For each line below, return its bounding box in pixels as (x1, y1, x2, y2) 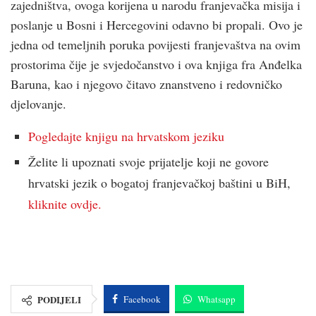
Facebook (123, 293, 161, 306)
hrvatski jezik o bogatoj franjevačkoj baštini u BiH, (28, 174, 291, 192)
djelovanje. (11, 95, 66, 113)
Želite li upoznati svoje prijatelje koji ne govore (28, 153, 269, 171)
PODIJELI (37, 293, 81, 307)
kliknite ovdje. (28, 195, 102, 213)
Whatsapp (197, 293, 236, 306)
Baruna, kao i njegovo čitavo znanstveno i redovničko (11, 75, 282, 93)
